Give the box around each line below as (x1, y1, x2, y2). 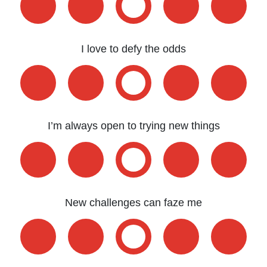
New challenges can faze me (65, 197, 202, 209)
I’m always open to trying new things (47, 120, 220, 132)
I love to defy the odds (81, 43, 186, 55)
